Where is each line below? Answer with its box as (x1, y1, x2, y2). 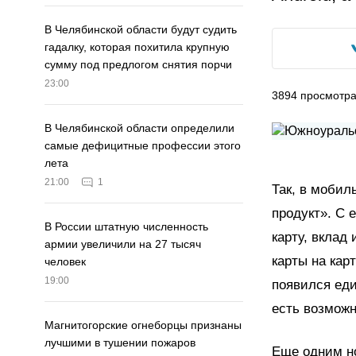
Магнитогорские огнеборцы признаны (44, 319, 242, 332)
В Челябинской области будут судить (44, 23, 237, 37)
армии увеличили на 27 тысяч (44, 238, 201, 251)
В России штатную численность (44, 220, 208, 234)
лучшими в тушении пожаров (44, 336, 195, 350)
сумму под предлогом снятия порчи (44, 58, 232, 72)
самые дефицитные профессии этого (44, 139, 241, 153)
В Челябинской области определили (44, 122, 234, 135)
